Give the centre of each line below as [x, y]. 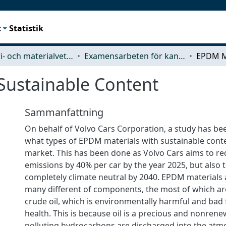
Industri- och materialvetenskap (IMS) [70, 56]
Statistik [26, 28]
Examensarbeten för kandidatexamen [182, 56]
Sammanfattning [64, 112]
